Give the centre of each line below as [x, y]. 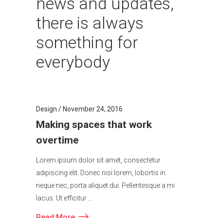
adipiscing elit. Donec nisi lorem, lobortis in [101, 180]
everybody [73, 69]
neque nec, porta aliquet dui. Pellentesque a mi [105, 192]
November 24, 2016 [93, 116]
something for [87, 49]
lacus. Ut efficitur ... [64, 205]
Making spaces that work [94, 132]
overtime [57, 147]
